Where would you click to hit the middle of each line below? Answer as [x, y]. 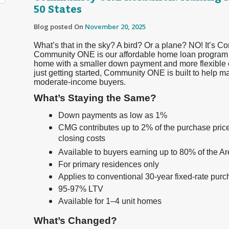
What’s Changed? [75, 221]
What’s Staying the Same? [95, 98]
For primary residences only [109, 164]
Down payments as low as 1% [113, 115]
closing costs [82, 140]
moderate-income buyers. [80, 82]
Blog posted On [59, 27]
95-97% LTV [81, 189]
